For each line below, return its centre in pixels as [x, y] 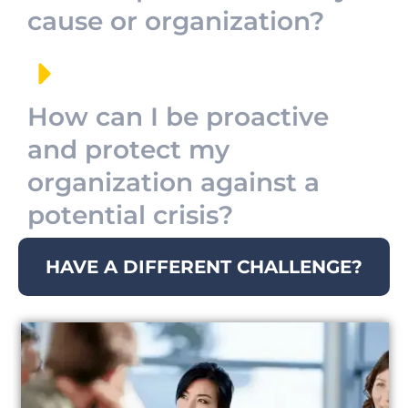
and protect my [128, 149]
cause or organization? [176, 21]
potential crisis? [130, 215]
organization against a [173, 182]
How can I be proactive [178, 117]
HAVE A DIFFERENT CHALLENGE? [204, 267]
